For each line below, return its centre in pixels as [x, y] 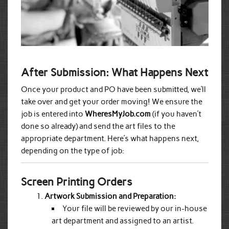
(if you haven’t [176, 114]
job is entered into [53, 114]
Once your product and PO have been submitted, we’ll [113, 89]
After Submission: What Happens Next [114, 72]
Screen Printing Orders [76, 181]
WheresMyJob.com [118, 114]
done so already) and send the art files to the [98, 126]
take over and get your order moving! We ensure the [111, 101]
